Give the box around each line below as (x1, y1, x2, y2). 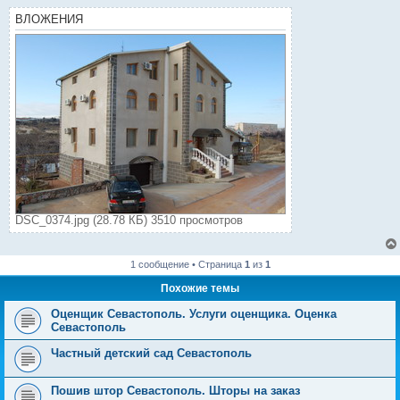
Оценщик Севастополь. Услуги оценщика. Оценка (51, 307, 337, 321)
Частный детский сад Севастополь (51, 346, 252, 361)
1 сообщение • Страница (129, 259, 245, 271)
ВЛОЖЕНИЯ (15, 12, 83, 27)
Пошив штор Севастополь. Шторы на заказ (51, 384, 300, 398)
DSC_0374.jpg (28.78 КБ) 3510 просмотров (15, 213, 243, 228)
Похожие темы (161, 282, 239, 296)
